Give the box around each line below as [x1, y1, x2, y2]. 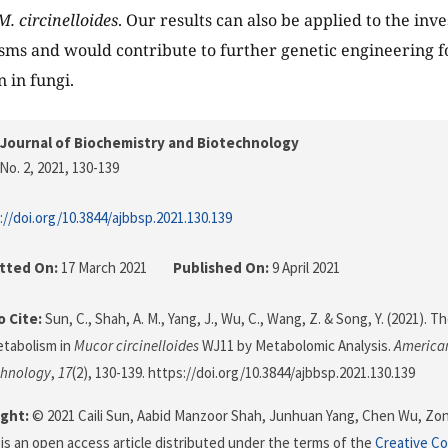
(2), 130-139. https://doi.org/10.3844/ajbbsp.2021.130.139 [72, 363, 415, 383]
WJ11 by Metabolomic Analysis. [199, 336, 394, 356]
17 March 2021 [58, 258, 150, 278]
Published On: [173, 258, 269, 278]
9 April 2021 [269, 258, 340, 278]
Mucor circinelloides [74, 336, 199, 356]
